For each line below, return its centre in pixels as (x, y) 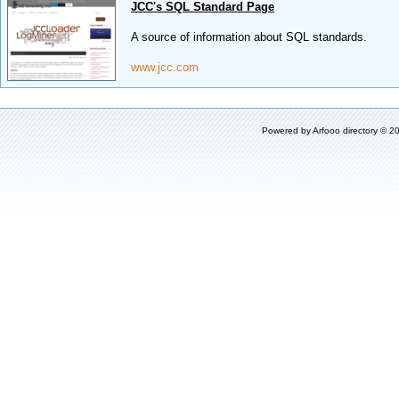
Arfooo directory (346, 130)
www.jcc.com (165, 67)
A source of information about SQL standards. (249, 37)
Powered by (288, 130)
